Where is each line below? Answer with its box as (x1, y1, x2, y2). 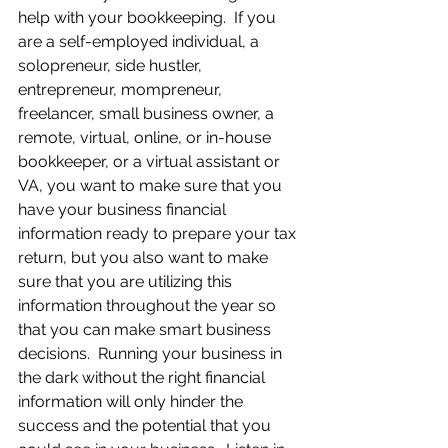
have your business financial (18, 200, 230, 219)
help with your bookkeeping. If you (18, 8, 280, 27)
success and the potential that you (18, 416, 275, 435)
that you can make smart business (18, 320, 275, 339)
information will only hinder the (18, 392, 247, 411)
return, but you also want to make (18, 248, 272, 267)
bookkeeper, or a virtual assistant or (18, 152, 284, 171)
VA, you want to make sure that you (18, 176, 286, 195)
